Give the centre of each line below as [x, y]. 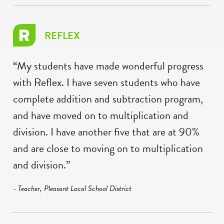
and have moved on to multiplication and [101, 115]
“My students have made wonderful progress [108, 65]
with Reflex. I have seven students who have [106, 82]
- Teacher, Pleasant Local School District [72, 188]
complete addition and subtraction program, [108, 98]
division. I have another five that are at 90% [106, 131]
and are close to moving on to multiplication [108, 148]
